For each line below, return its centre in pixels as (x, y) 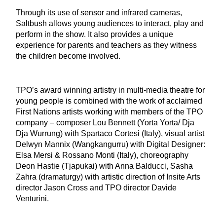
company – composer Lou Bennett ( (78, 123)
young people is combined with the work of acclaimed (109, 101)
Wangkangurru (100, 144)
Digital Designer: (175, 144)
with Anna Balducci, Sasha (145, 166)
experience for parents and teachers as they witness (106, 45)
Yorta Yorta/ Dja (167, 123)
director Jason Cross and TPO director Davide (96, 188)
